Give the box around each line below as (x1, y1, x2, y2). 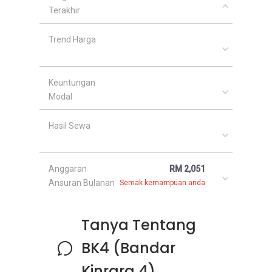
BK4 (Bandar (81, 238, 175, 258)
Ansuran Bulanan (49, 178, 115, 188)
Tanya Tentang (81, 215, 196, 235)
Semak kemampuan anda (120, 178, 205, 187)
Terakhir (49, 5, 80, 15)
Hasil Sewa (49, 121, 90, 131)
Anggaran (49, 164, 87, 174)
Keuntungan (49, 78, 95, 87)
